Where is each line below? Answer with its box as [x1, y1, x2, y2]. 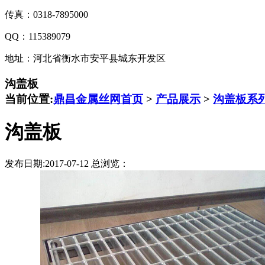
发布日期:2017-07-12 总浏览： [5, 159, 129, 169]
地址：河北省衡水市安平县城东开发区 [5, 53, 166, 63]
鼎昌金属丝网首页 [53, 92, 143, 105]
